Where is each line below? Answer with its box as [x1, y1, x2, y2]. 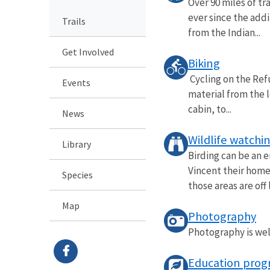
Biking [188, 55, 220, 71]
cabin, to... [188, 102, 231, 116]
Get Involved [62, 45, 114, 58]
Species [62, 168, 93, 181]
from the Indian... [188, 25, 260, 39]
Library [62, 137, 91, 150]
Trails [62, 14, 86, 27]
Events [62, 76, 90, 89]
